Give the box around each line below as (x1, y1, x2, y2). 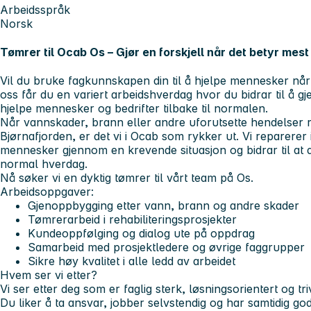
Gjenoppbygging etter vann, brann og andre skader (28, 199, 299, 213)
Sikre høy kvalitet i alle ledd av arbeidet (28, 254, 235, 269)
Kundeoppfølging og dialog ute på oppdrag (28, 226, 255, 241)
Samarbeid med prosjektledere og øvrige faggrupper (28, 240, 305, 255)
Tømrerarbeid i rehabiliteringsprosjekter (28, 212, 237, 227)
